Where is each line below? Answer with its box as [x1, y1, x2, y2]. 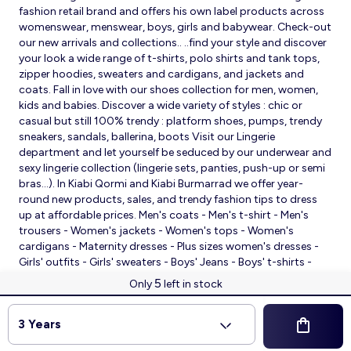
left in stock [161, 277, 223, 291]
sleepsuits [19, 287, 69, 301]
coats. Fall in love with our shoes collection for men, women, [19, 83, 318, 97]
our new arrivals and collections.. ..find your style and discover [19, 36, 327, 50]
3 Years [18, 317, 61, 331]
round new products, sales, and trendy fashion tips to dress [19, 193, 317, 207]
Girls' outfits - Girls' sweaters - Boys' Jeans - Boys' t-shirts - [19, 255, 312, 270]
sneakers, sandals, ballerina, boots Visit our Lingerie [19, 130, 275, 144]
